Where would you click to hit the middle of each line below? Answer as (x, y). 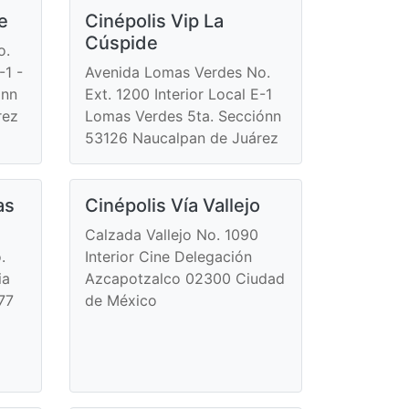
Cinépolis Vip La (154, 21)
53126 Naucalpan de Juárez (182, 137)
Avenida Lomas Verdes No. (178, 72)
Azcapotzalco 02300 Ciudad (185, 278)
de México (121, 300)
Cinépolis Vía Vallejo (173, 205)
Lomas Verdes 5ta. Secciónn (183, 115)
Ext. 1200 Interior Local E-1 (178, 94)
